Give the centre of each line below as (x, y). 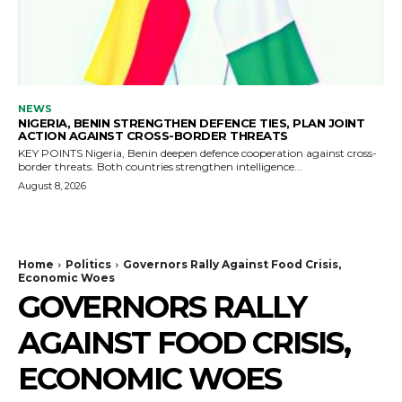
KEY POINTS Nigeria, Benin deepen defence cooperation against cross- (52, 153)
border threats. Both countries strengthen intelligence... (200, 166)
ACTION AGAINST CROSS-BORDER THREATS (153, 135)
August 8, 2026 (52, 186)
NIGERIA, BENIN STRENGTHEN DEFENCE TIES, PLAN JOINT (191, 123)
